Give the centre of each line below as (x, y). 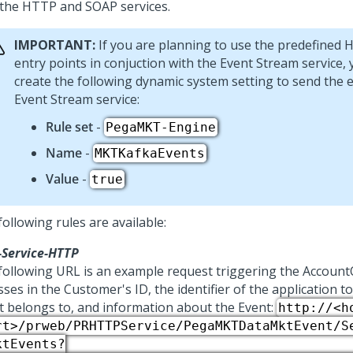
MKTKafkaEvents (150, 153)
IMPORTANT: (55, 45)
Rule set (69, 127)
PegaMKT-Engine (161, 127)
